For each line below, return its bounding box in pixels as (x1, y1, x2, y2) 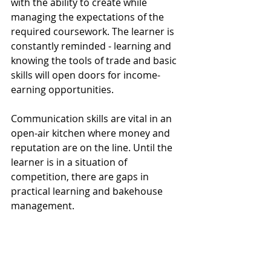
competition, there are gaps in (11, 170, 151, 184)
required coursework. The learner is (11, 25, 177, 39)
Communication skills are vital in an (11, 112, 174, 126)
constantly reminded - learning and (11, 39, 174, 53)
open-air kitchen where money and (11, 126, 172, 140)
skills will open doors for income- (11, 68, 160, 82)
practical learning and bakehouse (11, 184, 165, 198)
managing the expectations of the (11, 10, 166, 24)
